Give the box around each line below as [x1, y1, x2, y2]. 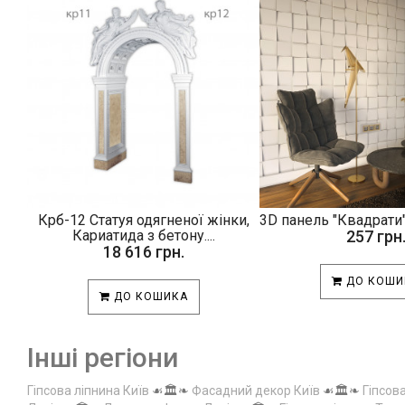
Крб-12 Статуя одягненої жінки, [37, 212, 250, 229]
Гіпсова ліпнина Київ [27, 383, 149, 398]
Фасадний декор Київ [192, 383, 320, 398]
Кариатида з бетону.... [71, 227, 215, 244]
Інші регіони [27, 342, 178, 373]
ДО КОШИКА [109, 290, 188, 303]
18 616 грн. [102, 242, 184, 261]
